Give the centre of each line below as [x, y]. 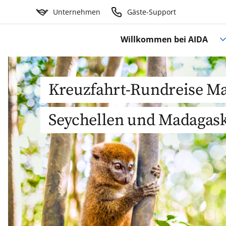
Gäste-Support [151, 12]
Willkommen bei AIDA [164, 40]
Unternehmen [76, 12]
